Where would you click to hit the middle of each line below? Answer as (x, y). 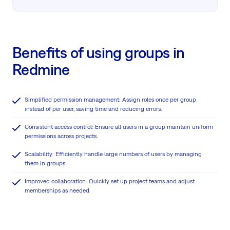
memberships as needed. (57, 190)
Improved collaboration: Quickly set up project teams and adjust (110, 181)
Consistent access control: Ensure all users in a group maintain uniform (119, 127)
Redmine (41, 69)
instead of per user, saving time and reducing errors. (93, 109)
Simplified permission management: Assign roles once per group (110, 99)
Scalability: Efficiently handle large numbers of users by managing (113, 154)
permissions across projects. (61, 136)
